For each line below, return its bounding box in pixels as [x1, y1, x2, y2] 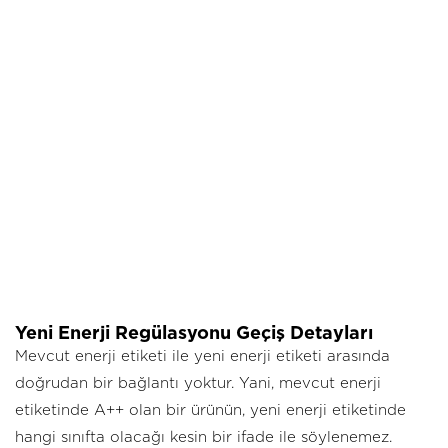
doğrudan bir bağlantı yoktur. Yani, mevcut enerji [15, 375, 381, 391]
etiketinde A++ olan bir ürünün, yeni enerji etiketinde [15, 402, 406, 418]
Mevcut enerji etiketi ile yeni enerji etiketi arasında [15, 348, 390, 364]
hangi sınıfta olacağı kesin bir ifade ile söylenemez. [15, 429, 392, 445]
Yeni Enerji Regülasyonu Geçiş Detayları [15, 325, 378, 342]
